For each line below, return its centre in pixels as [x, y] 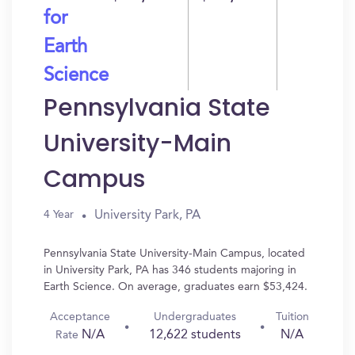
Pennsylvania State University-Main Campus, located [174, 254]
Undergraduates [195, 317]
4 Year [59, 215]
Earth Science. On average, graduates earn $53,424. [176, 287]
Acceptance [80, 317]
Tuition [292, 317]
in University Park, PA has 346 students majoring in [170, 270]
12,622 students [195, 335]
